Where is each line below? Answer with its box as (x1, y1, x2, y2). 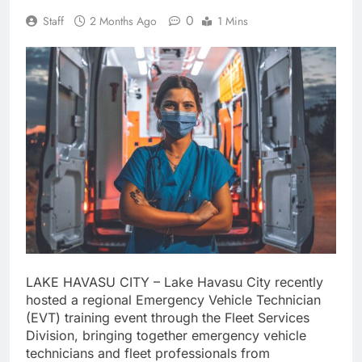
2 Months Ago (90, 12, 157, 29)
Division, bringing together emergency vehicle (26, 326, 306, 343)
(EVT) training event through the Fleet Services (26, 309, 309, 326)
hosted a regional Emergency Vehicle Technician (26, 291, 321, 308)
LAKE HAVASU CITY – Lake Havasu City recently (26, 273, 323, 290)
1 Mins (217, 12, 248, 29)
